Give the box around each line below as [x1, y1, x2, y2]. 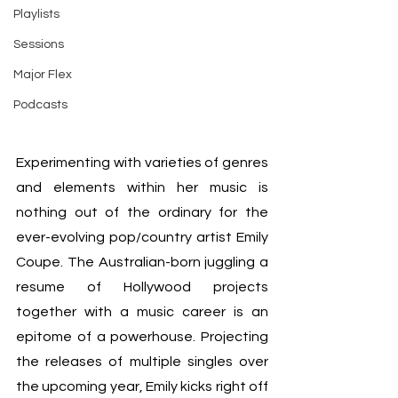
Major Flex [13, 68, 72, 81]
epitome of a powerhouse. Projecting [16, 330, 268, 345]
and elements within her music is [16, 180, 268, 195]
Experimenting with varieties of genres [16, 155, 268, 171]
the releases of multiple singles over [16, 354, 268, 370]
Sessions [13, 38, 64, 51]
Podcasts [13, 99, 68, 111]
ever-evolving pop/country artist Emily [16, 230, 268, 245]
